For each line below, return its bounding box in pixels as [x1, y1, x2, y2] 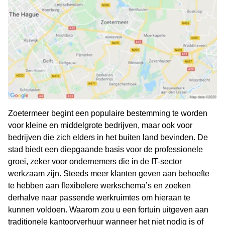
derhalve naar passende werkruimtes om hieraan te [8, 193, 190, 202]
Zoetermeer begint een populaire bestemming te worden [8, 109, 207, 118]
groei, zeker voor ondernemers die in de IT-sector [8, 157, 182, 166]
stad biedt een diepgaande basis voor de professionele [8, 145, 203, 154]
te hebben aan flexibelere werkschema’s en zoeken [8, 181, 191, 190]
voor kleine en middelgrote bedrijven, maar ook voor [8, 121, 192, 130]
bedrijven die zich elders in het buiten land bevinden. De [8, 133, 208, 142]
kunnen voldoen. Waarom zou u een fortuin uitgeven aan [8, 205, 208, 214]
